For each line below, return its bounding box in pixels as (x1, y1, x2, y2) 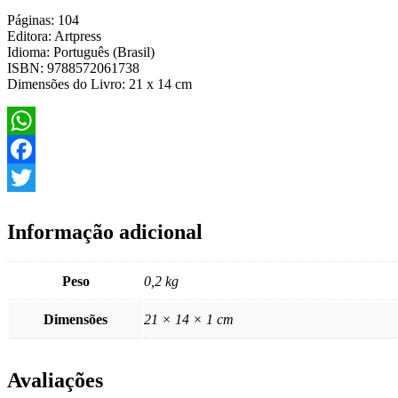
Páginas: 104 (7, 12, 79, 28)
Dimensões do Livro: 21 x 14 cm (7, 76, 192, 92)
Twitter (7, 197, 47, 213)
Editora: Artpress (7, 28, 101, 44)
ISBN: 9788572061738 (7, 60, 139, 76)
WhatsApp (7, 140, 68, 156)
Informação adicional (7, 219, 203, 243)
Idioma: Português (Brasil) (7, 44, 155, 60)
